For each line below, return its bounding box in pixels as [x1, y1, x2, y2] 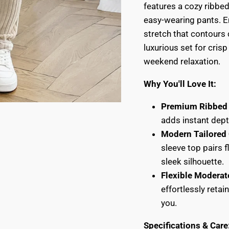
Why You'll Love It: [143, 78, 216, 89]
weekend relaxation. [143, 56, 220, 66]
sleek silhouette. [161, 156, 224, 167]
